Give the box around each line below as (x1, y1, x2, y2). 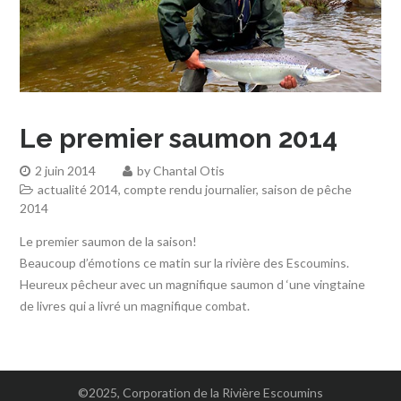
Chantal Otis (153, 162, 226, 178)
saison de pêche (261, 181, 353, 197)
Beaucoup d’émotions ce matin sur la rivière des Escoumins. (20, 254, 350, 270)
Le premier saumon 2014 (20, 122, 338, 154)
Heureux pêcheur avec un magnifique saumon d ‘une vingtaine (20, 276, 366, 292)
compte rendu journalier (124, 181, 257, 197)
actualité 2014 (38, 181, 119, 197)
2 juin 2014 (35, 162, 97, 178)
